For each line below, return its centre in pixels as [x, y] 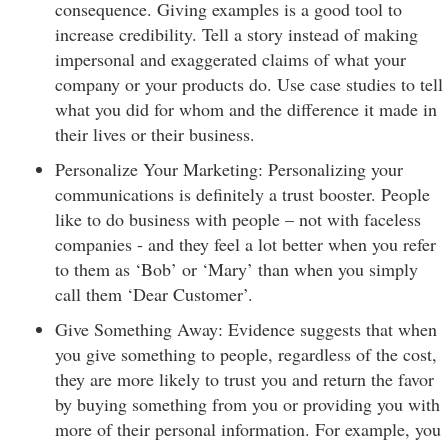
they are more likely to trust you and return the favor [244, 379]
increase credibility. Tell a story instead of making [236, 34]
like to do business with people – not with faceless [238, 219]
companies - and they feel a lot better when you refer [245, 244]
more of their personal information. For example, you [248, 429]
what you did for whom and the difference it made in [246, 109]
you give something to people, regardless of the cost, [246, 354]
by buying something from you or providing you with [247, 404]
